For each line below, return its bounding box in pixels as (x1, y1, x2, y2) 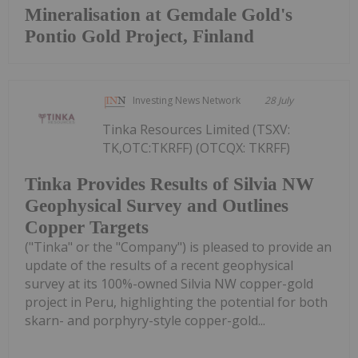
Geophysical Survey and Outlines (25, 196, 288, 217)
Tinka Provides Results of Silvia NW (25, 174, 314, 195)
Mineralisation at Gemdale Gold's (25, 4, 292, 25)
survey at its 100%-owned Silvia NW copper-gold (25, 275, 313, 293)
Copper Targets (25, 217, 149, 238)
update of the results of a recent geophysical (25, 257, 293, 275)
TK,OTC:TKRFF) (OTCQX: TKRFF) (102, 138, 291, 157)
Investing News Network (133, 93, 241, 107)
